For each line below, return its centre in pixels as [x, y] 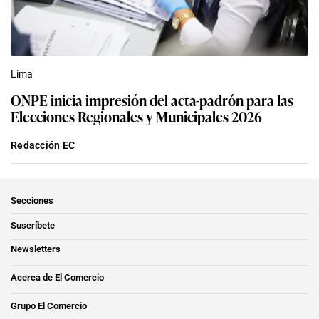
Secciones [32, 201]
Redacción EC [43, 146]
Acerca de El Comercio [57, 278]
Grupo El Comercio [49, 306]
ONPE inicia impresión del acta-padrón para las [152, 100]
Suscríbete [33, 226]
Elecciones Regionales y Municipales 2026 [136, 116]
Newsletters [36, 249]
